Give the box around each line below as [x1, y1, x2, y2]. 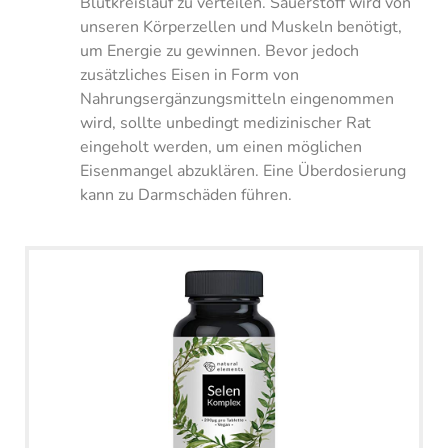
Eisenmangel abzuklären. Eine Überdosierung [80, 160, 406, 183]
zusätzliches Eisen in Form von [80, 64, 299, 87]
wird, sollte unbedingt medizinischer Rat [80, 112, 371, 135]
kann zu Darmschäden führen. [80, 184, 292, 207]
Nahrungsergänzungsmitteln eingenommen [80, 88, 394, 111]
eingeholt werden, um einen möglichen [80, 136, 362, 159]
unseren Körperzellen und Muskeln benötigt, [80, 16, 402, 39]
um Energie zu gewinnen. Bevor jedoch [80, 40, 359, 63]
